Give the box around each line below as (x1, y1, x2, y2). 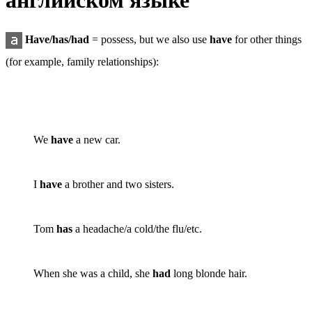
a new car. (73, 133, 120, 146)
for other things (232, 33, 302, 45)
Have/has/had (25, 33, 89, 45)
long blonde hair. (171, 267, 247, 279)
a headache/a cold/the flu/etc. (72, 222, 202, 235)
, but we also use (134, 33, 210, 45)
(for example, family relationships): (6, 55, 159, 68)
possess (101, 33, 134, 45)
